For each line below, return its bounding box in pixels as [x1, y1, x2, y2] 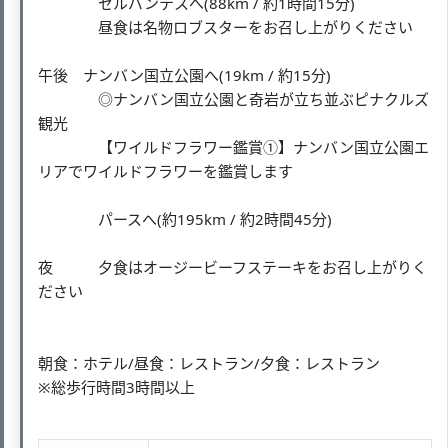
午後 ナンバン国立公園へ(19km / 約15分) [38, 64, 331, 85]
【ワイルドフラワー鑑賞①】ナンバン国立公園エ [38, 136, 429, 157]
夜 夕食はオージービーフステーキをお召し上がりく [38, 256, 427, 277]
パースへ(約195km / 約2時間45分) [38, 208, 332, 229]
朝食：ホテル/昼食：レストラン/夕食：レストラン [38, 352, 380, 373]
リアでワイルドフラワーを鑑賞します [38, 160, 338, 181]
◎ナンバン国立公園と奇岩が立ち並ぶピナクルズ [38, 88, 429, 109]
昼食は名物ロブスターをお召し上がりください [38, 16, 413, 37]
